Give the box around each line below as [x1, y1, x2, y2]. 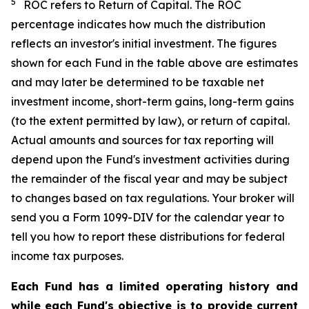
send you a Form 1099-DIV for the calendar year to [11, 210, 284, 224]
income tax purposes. [11, 249, 123, 263]
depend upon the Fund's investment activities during [11, 152, 290, 166]
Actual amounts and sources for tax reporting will [11, 133, 274, 147]
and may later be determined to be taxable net [11, 75, 264, 89]
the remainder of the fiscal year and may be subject [11, 172, 288, 186]
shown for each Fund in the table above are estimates [11, 56, 298, 70]
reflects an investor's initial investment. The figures [11, 37, 277, 50]
